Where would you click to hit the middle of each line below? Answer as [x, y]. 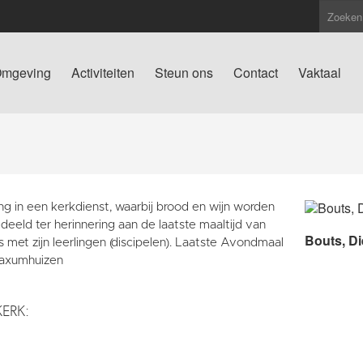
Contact [256, 73]
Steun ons [184, 73]
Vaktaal [320, 73]
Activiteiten [103, 73]
